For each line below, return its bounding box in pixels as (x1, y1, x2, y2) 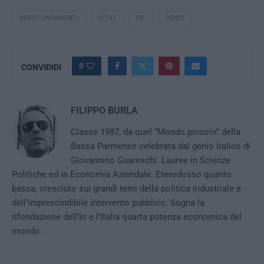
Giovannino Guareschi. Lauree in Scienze (71, 155, 230, 166)
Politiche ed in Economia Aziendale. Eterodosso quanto (12, 169, 232, 180)
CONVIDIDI (21, 62, 61, 72)
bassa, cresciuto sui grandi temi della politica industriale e (12, 183, 241, 194)
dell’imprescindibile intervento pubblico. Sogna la (12, 197, 204, 208)
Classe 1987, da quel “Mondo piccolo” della (71, 127, 240, 137)
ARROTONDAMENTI (19, 14, 78, 22)
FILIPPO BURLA (71, 105, 138, 116)
